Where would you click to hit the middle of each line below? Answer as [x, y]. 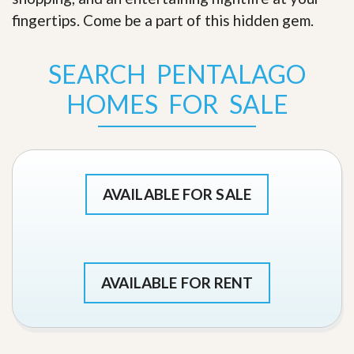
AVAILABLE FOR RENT [177, 283]
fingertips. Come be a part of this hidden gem [161, 21]
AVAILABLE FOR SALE [177, 194]
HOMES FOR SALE [177, 104]
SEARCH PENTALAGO [177, 74]
